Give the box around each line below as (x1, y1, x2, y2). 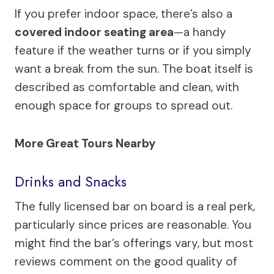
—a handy (174, 24, 226, 40)
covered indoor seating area (15, 24, 174, 40)
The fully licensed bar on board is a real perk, (15, 198, 255, 214)
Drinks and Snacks (15, 171, 127, 192)
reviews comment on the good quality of (15, 253, 237, 269)
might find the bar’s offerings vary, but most (15, 235, 253, 251)
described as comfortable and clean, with (15, 79, 239, 95)
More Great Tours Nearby (15, 135, 155, 151)
